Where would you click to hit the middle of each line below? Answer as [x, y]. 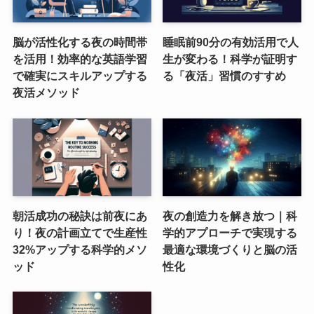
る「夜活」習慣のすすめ [225, 76]
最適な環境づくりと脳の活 [230, 250]
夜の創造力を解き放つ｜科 [230, 216]
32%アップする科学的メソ [80, 250]
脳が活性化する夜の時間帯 [80, 42]
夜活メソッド [46, 93]
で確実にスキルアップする [80, 76]
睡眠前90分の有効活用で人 [231, 42]
